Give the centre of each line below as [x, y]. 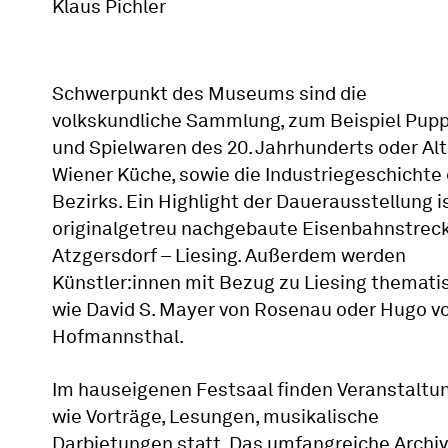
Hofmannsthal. [118, 336]
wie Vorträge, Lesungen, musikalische [215, 416]
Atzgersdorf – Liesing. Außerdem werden [229, 255]
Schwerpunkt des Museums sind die [209, 93]
